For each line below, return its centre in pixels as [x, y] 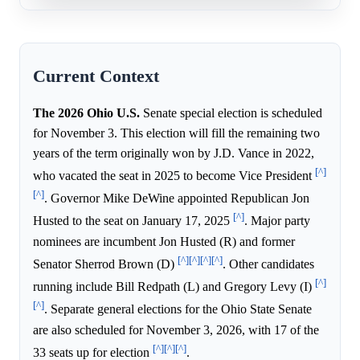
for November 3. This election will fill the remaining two [176, 133]
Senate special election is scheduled [231, 112]
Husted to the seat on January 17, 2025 [133, 221]
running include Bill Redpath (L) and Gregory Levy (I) [174, 287]
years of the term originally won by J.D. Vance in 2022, [174, 153]
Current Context [96, 76]
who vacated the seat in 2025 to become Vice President [174, 176]
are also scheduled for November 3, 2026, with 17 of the [176, 329]
